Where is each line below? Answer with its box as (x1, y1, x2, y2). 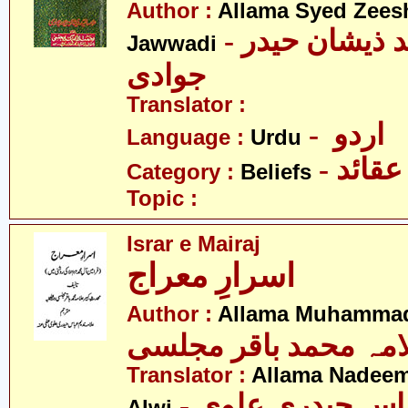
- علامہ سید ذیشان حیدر (217, 25, 241, 57)
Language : (127, 126, 250, 149)
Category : (127, 160, 240, 184)
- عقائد (336, 153, 403, 186)
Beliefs (240, 160, 311, 184)
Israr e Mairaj (127, 232, 260, 256)
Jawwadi (127, 32, 217, 56)
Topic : (127, 187, 198, 210)
